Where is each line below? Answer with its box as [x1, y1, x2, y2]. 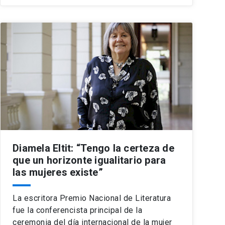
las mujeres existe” [13, 166, 103, 178]
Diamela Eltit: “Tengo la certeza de [13, 142, 174, 154]
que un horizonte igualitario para [13, 154, 166, 166]
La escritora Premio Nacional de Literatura [13, 193, 171, 203]
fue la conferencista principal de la [13, 205, 142, 215]
